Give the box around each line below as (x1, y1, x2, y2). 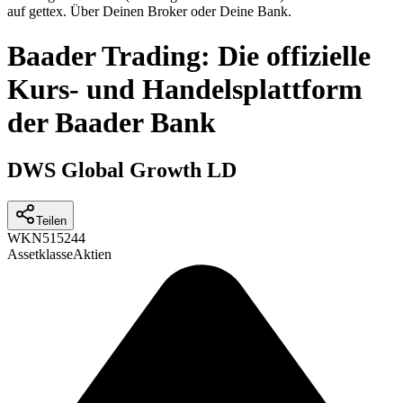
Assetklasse (7, 246, 73, 263)
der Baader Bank (7, 105, 216, 139)
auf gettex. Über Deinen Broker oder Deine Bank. (7, 4, 291, 20)
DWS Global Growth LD (7, 158, 237, 183)
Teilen (36, 214, 67, 228)
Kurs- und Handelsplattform (7, 72, 363, 105)
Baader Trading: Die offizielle (7, 39, 371, 72)
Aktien (73, 246, 112, 263)
